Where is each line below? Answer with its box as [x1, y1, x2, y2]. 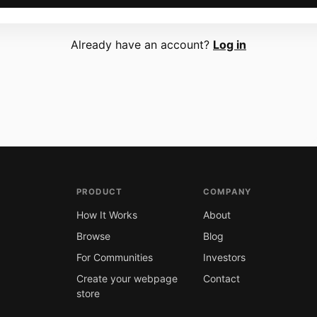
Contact [202, 272, 240, 284]
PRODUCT [76, 186, 123, 197]
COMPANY [202, 186, 252, 197]
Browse [76, 229, 110, 242]
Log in [213, 37, 246, 52]
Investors [202, 250, 246, 263]
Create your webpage [76, 272, 178, 284]
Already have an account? [71, 37, 213, 52]
